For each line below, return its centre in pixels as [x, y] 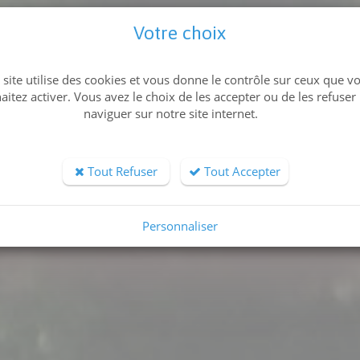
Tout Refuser [121, 171]
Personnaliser [180, 225]
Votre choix [180, 33]
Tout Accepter [241, 171]
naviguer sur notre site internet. [170, 113]
